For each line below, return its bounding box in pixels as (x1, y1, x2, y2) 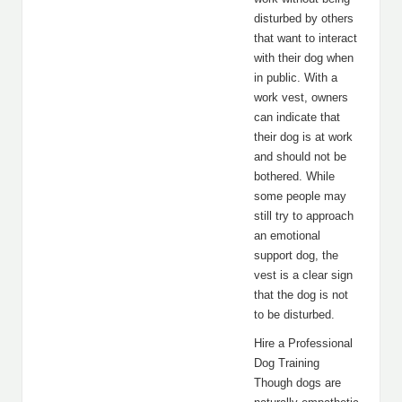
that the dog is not (254, 288, 348, 301)
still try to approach (254, 209, 354, 223)
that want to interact (254, 31, 357, 45)
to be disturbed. (254, 308, 335, 321)
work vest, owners (254, 91, 348, 104)
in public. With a (254, 71, 337, 84)
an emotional (254, 229, 320, 242)
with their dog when (254, 51, 354, 65)
